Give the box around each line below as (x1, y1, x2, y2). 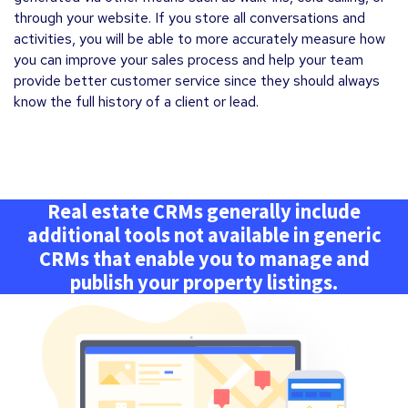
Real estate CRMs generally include (47, 199, 361, 224)
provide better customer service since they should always (14, 71, 380, 90)
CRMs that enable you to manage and (38, 246, 370, 271)
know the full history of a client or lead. (14, 92, 259, 111)
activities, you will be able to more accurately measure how (14, 29, 385, 48)
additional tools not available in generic (26, 222, 382, 248)
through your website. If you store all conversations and (14, 8, 365, 27)
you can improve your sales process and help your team (14, 50, 363, 69)
